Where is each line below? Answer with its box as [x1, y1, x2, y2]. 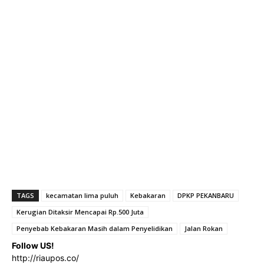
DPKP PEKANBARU [177, 190, 234, 200]
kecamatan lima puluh [46, 190, 118, 200]
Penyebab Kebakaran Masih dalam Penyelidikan [16, 223, 173, 233]
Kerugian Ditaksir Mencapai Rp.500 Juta [16, 207, 144, 216]
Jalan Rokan [184, 223, 223, 233]
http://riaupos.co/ [12, 252, 79, 263]
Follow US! [12, 240, 54, 250]
